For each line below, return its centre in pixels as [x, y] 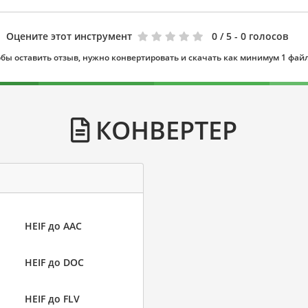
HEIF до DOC [54, 262]
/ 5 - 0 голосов [254, 36]
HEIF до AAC [53, 226]
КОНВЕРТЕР [163, 130]
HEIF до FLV [52, 299]
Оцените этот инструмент [69, 36]
